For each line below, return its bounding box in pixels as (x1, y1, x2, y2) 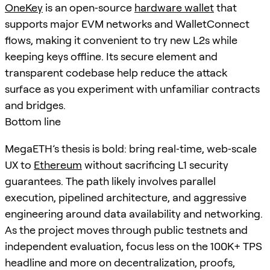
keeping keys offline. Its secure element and (5, 49, 218, 63)
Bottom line (5, 115, 61, 128)
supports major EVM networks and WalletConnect (5, 17, 250, 30)
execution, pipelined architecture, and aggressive (5, 190, 246, 204)
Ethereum (34, 158, 82, 171)
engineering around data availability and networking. (5, 207, 263, 220)
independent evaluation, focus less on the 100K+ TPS (5, 239, 262, 253)
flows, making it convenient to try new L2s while (5, 33, 237, 46)
